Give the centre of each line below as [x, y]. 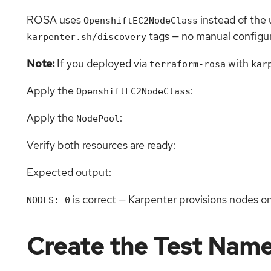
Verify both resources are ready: [101, 145]
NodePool [98, 119]
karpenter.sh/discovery [87, 37]
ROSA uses [55, 20]
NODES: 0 [48, 200]
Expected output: [69, 172]
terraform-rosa [188, 64]
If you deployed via [102, 64]
